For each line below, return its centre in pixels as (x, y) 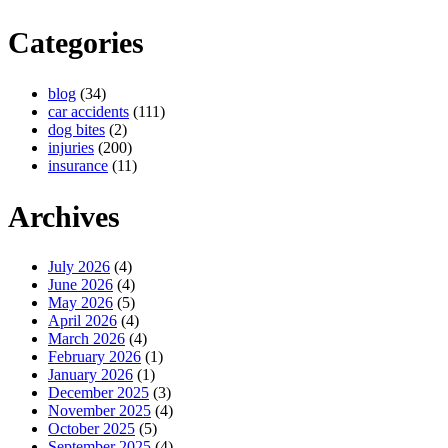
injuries (71, 147)
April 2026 (82, 321)
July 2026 (79, 267)
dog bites (76, 129)
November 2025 (99, 411)
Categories (76, 42)
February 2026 (94, 357)
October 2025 (91, 429)
